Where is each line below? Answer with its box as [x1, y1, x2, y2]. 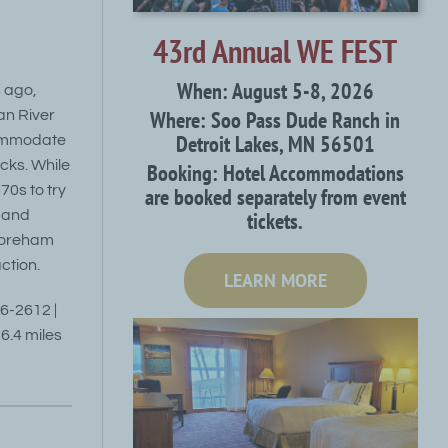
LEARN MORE [223, 269, 327, 293]
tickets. [247, 207, 304, 236]
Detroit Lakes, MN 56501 [175, 130, 375, 159]
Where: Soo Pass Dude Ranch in [150, 106, 401, 135]
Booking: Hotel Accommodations [146, 159, 404, 188]
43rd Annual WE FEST [153, 29, 398, 72]
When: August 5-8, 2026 [176, 77, 374, 106]
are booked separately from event [144, 183, 406, 212]
